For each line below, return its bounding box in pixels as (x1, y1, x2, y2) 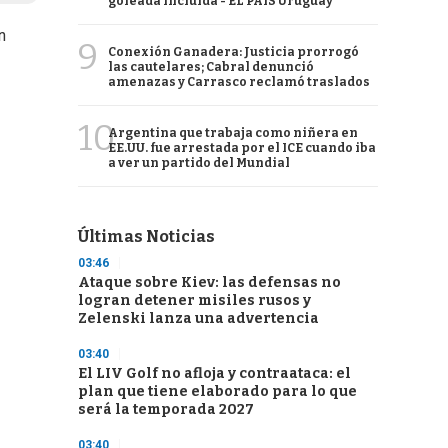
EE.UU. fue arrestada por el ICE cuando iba (108, 141, 376, 155)
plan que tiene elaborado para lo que (78, 383, 357, 400)
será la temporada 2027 (78, 401, 254, 418)
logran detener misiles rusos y (78, 292, 311, 309)
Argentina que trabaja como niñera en (108, 126, 358, 140)
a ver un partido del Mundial (108, 156, 290, 170)
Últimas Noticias (78, 227, 215, 246)
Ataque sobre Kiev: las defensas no (78, 274, 341, 291)
